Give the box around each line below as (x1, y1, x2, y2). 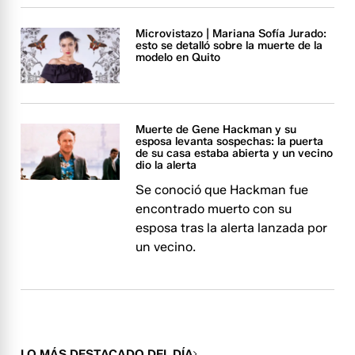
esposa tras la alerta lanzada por (136, 220, 328, 236)
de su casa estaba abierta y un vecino (136, 147, 334, 161)
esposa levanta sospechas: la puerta (136, 135, 324, 149)
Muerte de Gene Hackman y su (136, 123, 297, 137)
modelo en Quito (136, 51, 221, 64)
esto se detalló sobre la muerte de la (136, 39, 323, 52)
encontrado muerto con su (136, 201, 292, 217)
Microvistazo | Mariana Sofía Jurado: (136, 27, 327, 40)
